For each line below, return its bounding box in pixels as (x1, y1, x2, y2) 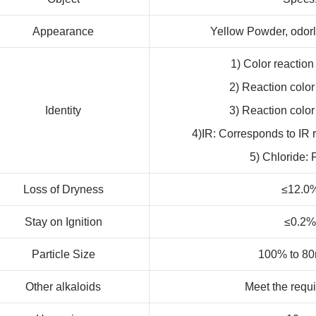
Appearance (32, 25, 94, 37)
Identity (45, 104, 81, 116)
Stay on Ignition (24, 215, 102, 228)
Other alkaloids (25, 280, 101, 293)
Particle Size (31, 248, 95, 260)
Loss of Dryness (23, 183, 104, 195)
